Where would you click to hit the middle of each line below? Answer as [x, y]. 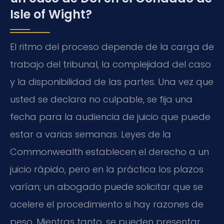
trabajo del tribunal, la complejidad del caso [110, 64]
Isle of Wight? [51, 14]
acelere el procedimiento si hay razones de [107, 204]
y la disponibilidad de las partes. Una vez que [112, 82]
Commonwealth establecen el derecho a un [109, 152]
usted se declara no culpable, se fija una [101, 99]
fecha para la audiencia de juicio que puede [110, 117]
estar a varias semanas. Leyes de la [90, 134]
